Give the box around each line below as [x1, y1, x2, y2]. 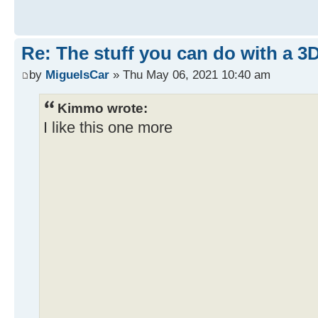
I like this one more [43, 119, 172, 136]
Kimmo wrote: [57, 99, 148, 116]
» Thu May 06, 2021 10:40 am [109, 67, 270, 82]
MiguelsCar [45, 67, 109, 82]
